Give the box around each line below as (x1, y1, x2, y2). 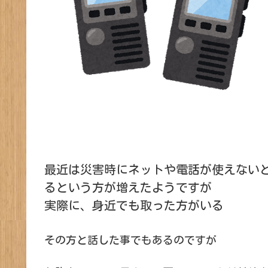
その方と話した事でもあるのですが (44, 234, 217, 246)
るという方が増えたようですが (44, 181, 212, 194)
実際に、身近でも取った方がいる (44, 199, 224, 212)
